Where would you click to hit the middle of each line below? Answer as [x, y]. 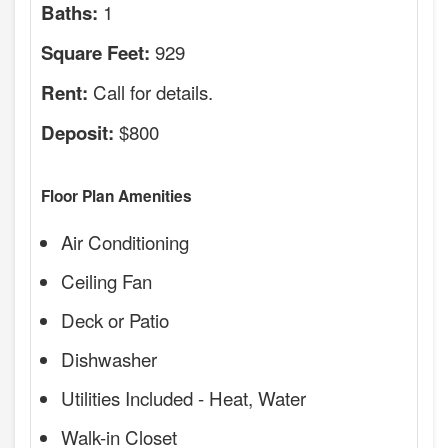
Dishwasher [109, 359]
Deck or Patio [115, 320]
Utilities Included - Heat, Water [183, 398]
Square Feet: [95, 53]
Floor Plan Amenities [116, 196]
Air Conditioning [125, 242]
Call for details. [150, 92]
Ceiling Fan [106, 281]
